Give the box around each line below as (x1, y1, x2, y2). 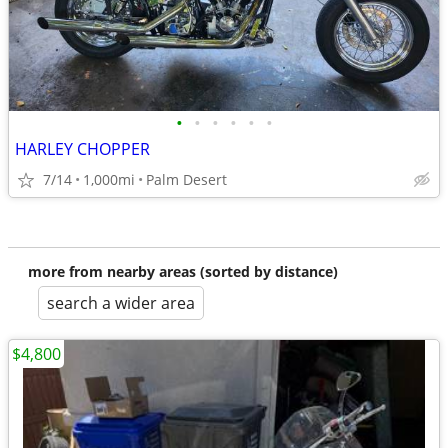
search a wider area (47, 292, 195, 314)
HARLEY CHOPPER (15, 138, 150, 160)
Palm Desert (146, 170, 227, 189)
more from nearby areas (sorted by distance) (28, 262, 338, 281)
